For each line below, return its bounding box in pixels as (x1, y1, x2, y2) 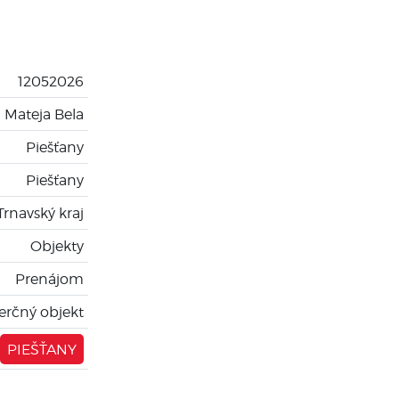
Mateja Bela (4, 105, 85, 122)
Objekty (30, 237, 85, 254)
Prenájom (15, 270, 85, 287)
